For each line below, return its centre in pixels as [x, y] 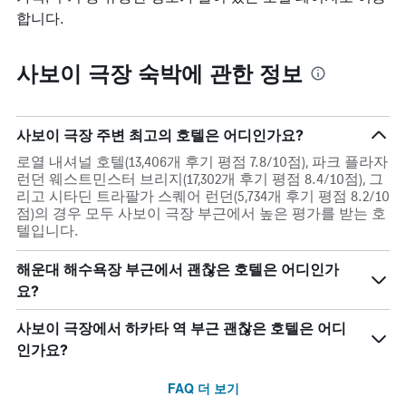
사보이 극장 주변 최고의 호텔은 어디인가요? [160, 135]
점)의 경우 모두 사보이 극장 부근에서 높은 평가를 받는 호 [201, 214]
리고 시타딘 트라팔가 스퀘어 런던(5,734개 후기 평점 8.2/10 [203, 197]
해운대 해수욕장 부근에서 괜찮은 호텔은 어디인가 [178, 270]
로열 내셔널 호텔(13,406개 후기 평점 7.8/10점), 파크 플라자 [202, 162]
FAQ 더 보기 [203, 388]
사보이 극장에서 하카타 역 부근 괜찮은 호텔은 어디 [181, 329]
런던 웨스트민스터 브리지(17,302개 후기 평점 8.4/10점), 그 [200, 179]
